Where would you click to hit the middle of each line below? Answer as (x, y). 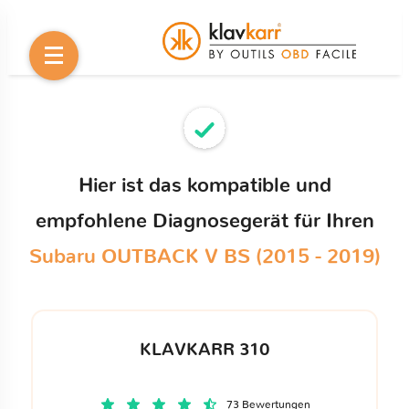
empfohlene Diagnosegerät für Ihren (204, 221)
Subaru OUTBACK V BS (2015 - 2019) (204, 257)
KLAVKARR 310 (204, 350)
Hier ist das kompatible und (204, 185)
